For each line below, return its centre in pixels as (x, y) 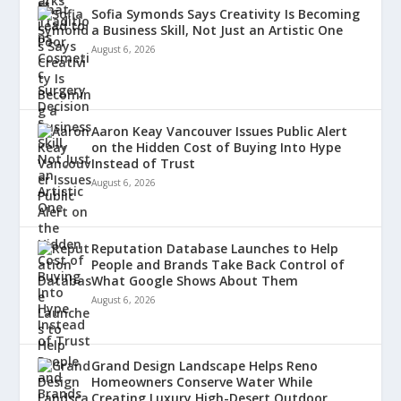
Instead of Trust (144, 164)
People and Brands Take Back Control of (218, 265)
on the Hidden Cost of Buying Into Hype (217, 148)
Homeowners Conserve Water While (202, 382)
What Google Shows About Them (195, 281)
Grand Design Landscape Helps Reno (205, 366)
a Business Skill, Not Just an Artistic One (218, 30)
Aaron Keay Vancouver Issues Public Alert (220, 132)
